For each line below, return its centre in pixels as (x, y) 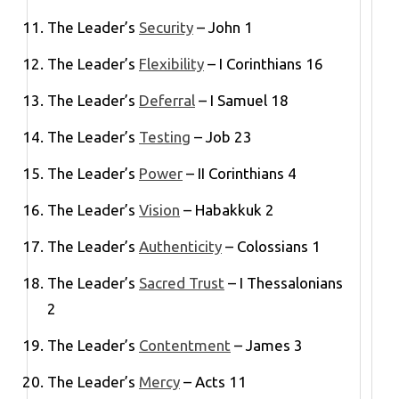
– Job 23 (221, 136)
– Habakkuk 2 (227, 209)
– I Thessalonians (284, 282)
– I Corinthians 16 (264, 63)
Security (166, 27)
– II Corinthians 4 (240, 173)
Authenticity (180, 246)
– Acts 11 (213, 381)
